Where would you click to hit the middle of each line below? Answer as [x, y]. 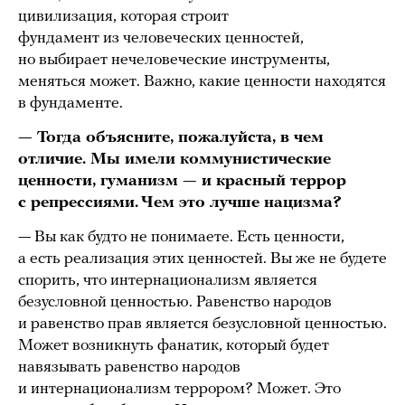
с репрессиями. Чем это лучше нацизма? [180, 203]
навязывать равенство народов [129, 368]
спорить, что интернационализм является [168, 281]
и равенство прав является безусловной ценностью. [202, 325]
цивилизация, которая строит [123, 17]
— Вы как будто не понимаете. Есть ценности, [181, 238]
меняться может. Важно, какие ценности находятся [202, 82]
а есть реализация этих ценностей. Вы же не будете [202, 259]
